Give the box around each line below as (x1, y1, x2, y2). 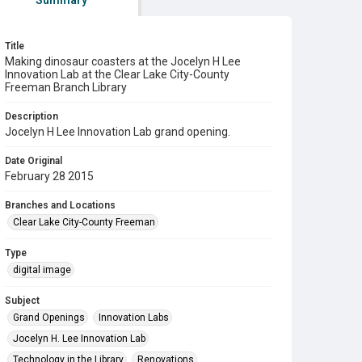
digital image (13, 264, 71, 276)
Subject (5, 295, 40, 306)
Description (5, 111, 58, 122)
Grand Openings (13, 312, 85, 323)
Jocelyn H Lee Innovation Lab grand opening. (5, 125, 230, 138)
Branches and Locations (5, 200, 116, 211)
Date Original (5, 155, 62, 166)
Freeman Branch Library (5, 81, 127, 94)
